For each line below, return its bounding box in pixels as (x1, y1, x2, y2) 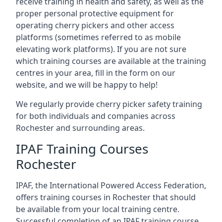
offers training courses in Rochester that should (16, 192, 196, 203)
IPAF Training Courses (16, 140, 148, 158)
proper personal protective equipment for (16, 8, 174, 19)
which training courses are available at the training (16, 55, 206, 66)
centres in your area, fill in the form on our (16, 67, 175, 78)
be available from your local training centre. (16, 204, 179, 215)
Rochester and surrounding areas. (16, 122, 145, 133)
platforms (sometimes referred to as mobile (16, 32, 181, 43)
